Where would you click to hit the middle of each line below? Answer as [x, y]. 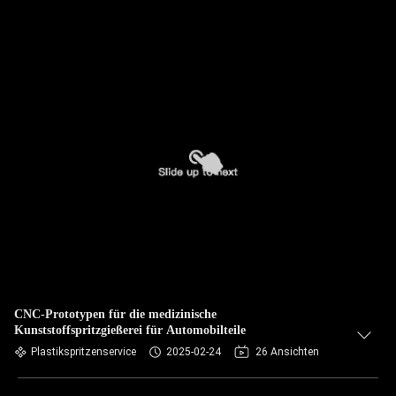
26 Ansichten [287, 352]
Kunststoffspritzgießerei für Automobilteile [130, 330]
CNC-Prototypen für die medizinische [115, 314]
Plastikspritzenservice [84, 352]
